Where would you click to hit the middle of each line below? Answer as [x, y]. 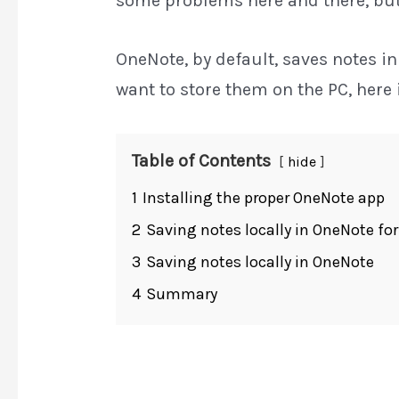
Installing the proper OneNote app [264, 197]
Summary [182, 293]
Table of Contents [201, 160]
